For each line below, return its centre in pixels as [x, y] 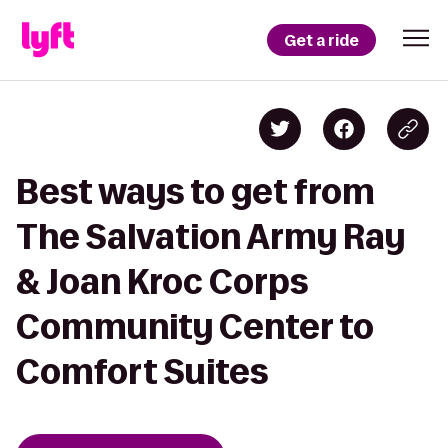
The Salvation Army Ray [210, 236]
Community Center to [195, 326]
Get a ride [321, 40]
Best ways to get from [195, 191]
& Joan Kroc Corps [162, 281]
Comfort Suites [142, 371]
